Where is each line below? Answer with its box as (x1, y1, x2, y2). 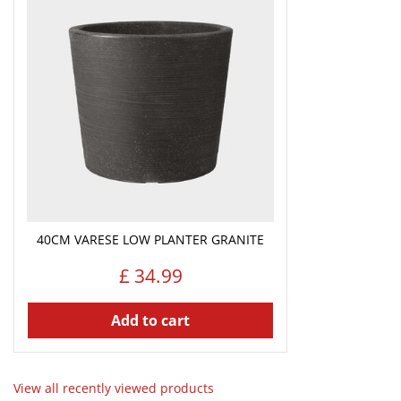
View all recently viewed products (13, 379, 214, 397)
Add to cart (111, 310, 190, 330)
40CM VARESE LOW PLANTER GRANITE (37, 230, 264, 248)
